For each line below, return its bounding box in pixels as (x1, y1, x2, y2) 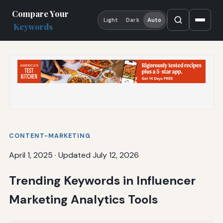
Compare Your (12, 8, 69, 19)
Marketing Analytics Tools (8, 191, 158, 207)
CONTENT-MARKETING (8, 131, 91, 140)
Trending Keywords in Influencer (8, 172, 196, 188)
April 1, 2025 (8, 149, 53, 160)
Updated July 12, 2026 (58, 149, 139, 160)
